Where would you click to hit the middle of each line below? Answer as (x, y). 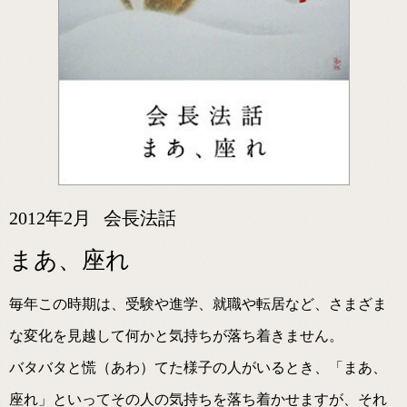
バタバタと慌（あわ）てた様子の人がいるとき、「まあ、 (198, 367)
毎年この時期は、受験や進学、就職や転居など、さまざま (198, 303)
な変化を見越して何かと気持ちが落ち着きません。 (176, 335)
